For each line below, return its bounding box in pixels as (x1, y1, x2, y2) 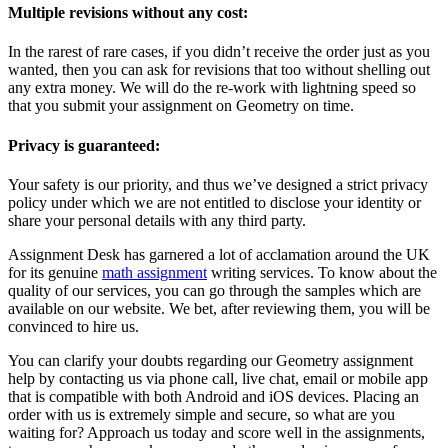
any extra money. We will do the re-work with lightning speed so (8, 79, 416, 97)
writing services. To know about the (207, 263, 437, 281)
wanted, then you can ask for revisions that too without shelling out (8, 61, 430, 79)
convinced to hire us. (8, 317, 139, 335)
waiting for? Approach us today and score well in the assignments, (8, 423, 425, 441)
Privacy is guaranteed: (8, 136, 160, 154)
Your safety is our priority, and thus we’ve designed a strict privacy (8, 175, 428, 193)
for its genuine (8, 263, 102, 281)
